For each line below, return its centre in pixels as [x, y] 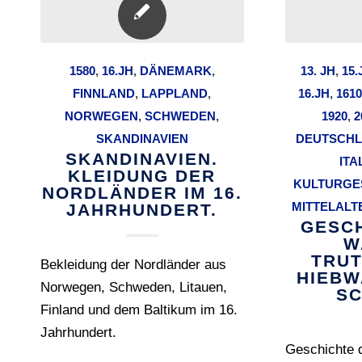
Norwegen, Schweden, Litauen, [134, 287]
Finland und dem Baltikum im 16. [139, 310]
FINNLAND [104, 93]
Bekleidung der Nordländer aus [133, 265]
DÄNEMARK [175, 71]
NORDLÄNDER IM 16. [142, 193]
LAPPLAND [175, 93]
